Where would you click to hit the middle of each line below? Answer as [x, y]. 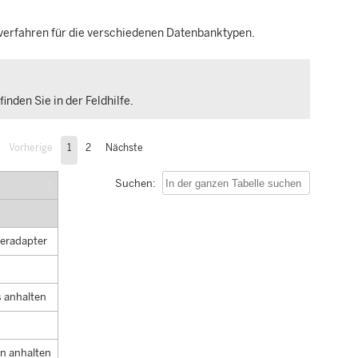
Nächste [124, 147]
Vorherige [30, 147]
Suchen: [135, 183]
